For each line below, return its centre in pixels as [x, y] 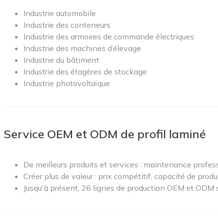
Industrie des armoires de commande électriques [109, 36]
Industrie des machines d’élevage [82, 48]
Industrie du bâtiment [61, 60]
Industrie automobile [60, 13]
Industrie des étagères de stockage [85, 71]
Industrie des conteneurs [67, 25]
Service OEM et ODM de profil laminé [105, 134]
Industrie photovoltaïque [67, 83]
